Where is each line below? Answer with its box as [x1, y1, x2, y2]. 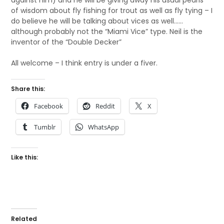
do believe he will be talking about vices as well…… [11, 16, 183, 26]
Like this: [11, 153, 38, 161]
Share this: [11, 84, 45, 93]
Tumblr [34, 122, 56, 131]
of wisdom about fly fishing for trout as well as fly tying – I [11, 5, 213, 15]
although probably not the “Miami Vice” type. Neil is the [11, 26, 203, 36]
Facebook [34, 101, 63, 110]
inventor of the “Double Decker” [11, 37, 122, 47]
